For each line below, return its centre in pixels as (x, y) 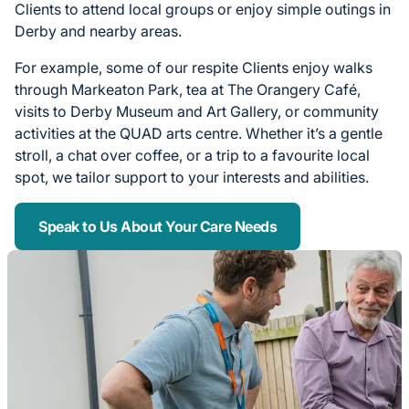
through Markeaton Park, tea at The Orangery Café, (188, 90)
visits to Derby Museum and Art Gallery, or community (197, 112)
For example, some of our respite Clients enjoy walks (194, 68)
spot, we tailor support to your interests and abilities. (192, 178)
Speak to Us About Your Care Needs (158, 227)
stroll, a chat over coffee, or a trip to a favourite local (192, 156)
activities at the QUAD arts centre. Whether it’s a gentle (199, 134)
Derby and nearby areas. (98, 31)
